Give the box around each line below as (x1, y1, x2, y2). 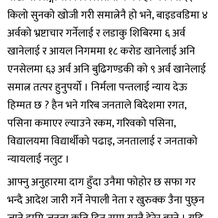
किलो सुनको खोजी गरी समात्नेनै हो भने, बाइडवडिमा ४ (7, 6, 208, 24)
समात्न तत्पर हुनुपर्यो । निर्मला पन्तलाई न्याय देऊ (7, 78, 187, 96)
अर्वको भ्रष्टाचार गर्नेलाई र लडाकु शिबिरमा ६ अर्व (7, 24, 185, 42)
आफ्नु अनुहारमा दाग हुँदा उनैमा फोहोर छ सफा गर (7, 173, 196, 191)
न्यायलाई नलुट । (7, 150, 70, 168)
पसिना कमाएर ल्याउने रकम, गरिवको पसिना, (7, 114, 176, 132)
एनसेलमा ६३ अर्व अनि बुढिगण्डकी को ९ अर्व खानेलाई (7, 60, 206, 78)
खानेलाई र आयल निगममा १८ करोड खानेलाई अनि (7, 42, 195, 60)
